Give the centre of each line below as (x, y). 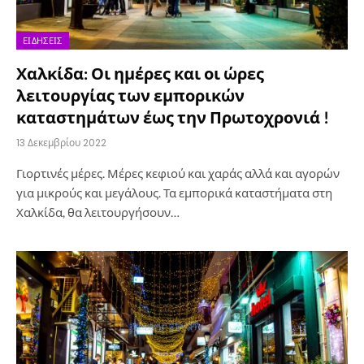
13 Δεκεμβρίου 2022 (61, 143)
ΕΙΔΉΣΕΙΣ (43, 41)
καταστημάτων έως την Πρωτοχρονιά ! (173, 117)
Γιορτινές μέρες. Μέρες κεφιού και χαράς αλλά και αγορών (178, 173)
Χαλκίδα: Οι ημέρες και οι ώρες (140, 73)
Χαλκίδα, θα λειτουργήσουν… (98, 212)
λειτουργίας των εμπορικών (130, 95)
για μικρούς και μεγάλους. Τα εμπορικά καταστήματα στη (174, 193)
